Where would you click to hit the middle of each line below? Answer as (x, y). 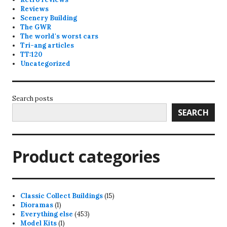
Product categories (86, 157)
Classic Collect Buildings (62, 196)
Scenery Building (49, 18)
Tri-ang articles (47, 46)
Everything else (47, 214)
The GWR (36, 27)
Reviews (35, 9)
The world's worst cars (60, 36)
